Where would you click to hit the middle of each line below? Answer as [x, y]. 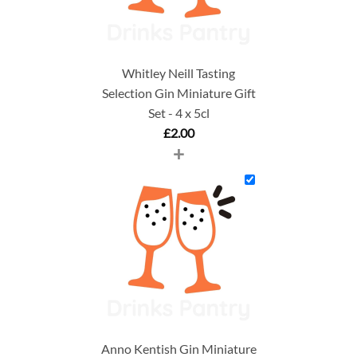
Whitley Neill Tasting [178, 73]
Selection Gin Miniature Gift [178, 92]
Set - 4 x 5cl [178, 112]
